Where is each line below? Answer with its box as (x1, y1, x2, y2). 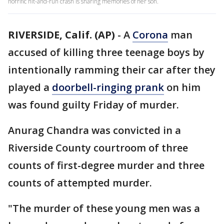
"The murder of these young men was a (8, 201, 200, 215)
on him (164, 80, 200, 94)
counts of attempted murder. (8, 176, 152, 189)
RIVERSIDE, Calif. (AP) (8, 28, 115, 41)
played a (8, 80, 52, 94)
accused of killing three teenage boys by (8, 45, 204, 59)
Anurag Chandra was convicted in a (8, 123, 181, 137)
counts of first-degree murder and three (8, 158, 204, 172)
